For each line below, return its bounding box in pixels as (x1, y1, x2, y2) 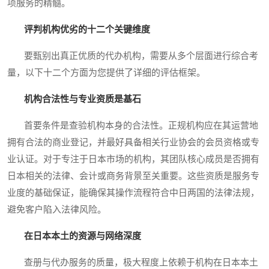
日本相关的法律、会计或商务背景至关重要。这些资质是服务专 (7, 171, 259, 181)
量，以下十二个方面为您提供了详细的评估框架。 (7, 67, 205, 77)
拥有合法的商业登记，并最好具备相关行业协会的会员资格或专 (7, 137, 259, 147)
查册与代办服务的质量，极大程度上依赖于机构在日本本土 (7, 257, 258, 267)
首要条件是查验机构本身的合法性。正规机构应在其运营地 (7, 120, 258, 130)
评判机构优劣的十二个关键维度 (24, 24, 150, 34)
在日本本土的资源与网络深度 (24, 231, 141, 241)
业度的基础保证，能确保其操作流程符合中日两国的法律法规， (7, 187, 259, 198)
